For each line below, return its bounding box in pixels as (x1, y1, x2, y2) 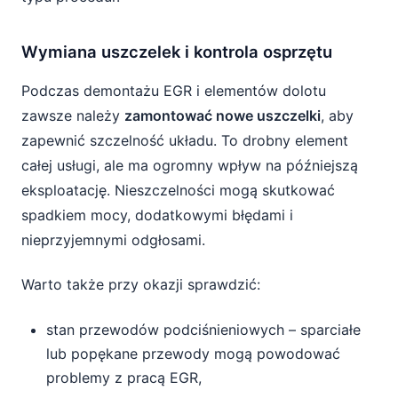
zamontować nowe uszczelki (124, 107, 321, 124)
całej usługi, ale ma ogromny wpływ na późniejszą (21, 156, 358, 174)
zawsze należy (21, 107, 124, 124)
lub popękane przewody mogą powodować (46, 345, 340, 362)
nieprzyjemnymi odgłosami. (21, 231, 205, 249)
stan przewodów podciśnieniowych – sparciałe (46, 321, 361, 338)
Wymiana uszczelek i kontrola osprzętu (21, 42, 332, 61)
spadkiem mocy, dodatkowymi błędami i (21, 206, 293, 224)
